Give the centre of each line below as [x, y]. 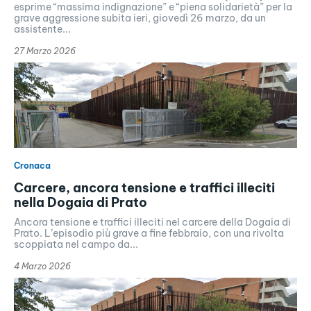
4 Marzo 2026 [42, 266]
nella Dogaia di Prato [81, 202]
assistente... [42, 30]
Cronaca [32, 165]
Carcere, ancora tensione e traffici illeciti [144, 187]
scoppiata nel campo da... [76, 244]
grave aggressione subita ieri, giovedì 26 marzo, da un [140, 18]
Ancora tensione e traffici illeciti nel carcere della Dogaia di [152, 222]
